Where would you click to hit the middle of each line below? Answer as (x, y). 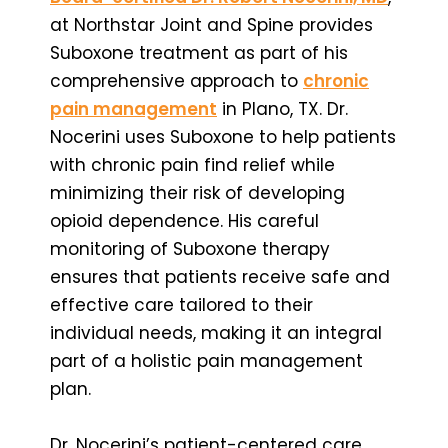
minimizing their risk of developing (197, 192)
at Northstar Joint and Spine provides (211, 24)
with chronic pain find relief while (192, 164)
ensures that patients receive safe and (220, 276)
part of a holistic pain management (206, 360)
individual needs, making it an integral (216, 332)
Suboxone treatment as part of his (199, 52)
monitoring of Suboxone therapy (190, 248)
